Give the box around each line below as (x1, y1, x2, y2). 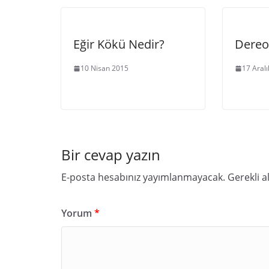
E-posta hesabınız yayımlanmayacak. (61, 171, 225, 184)
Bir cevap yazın (61, 145, 160, 165)
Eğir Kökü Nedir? (73, 36, 165, 52)
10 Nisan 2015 (80, 63, 128, 73)
